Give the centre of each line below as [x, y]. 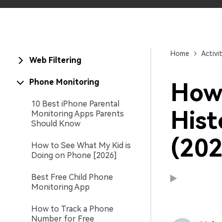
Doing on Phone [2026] [74, 155]
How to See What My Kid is [81, 145]
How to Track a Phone [72, 209]
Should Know [56, 124]
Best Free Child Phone [72, 177]
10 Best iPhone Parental [75, 104]
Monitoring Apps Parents [78, 114]
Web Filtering [55, 60]
